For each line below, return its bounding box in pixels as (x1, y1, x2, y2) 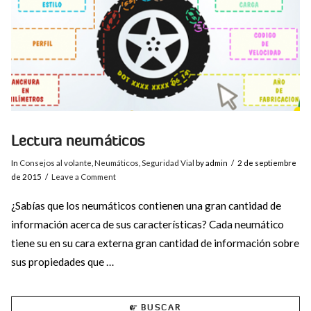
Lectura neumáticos (10, 131, 145, 150)
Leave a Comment (51, 172, 117, 182)
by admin (194, 158, 228, 168)
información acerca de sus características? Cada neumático (10, 217, 284, 230)
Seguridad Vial (141, 158, 194, 168)
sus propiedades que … (10, 255, 114, 268)
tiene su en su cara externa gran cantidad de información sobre (10, 236, 299, 249)
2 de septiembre (237, 158, 297, 168)
